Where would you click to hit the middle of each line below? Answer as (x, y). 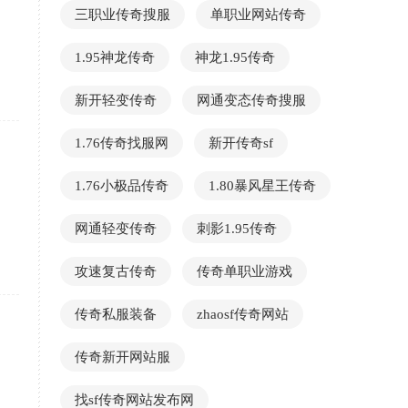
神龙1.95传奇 (235, 57)
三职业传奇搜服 (122, 15)
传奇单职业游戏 (245, 271)
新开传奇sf (241, 143)
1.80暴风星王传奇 (262, 186)
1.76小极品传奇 (122, 186)
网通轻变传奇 (116, 229)
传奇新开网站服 (122, 357)
